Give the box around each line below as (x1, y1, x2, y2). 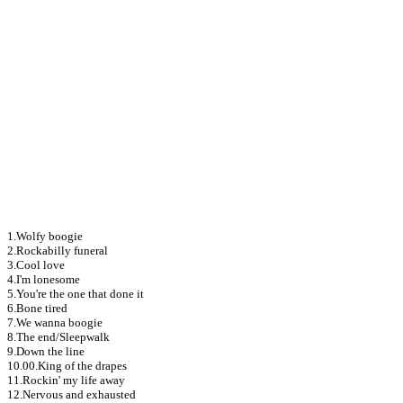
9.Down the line (7, 345, 85, 359)
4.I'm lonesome (7, 273, 80, 287)
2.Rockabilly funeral (7, 244, 108, 258)
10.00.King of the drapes (7, 359, 127, 373)
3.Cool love (7, 258, 65, 273)
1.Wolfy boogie (7, 229, 83, 244)
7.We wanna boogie (7, 316, 103, 330)
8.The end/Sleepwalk (7, 330, 110, 345)
